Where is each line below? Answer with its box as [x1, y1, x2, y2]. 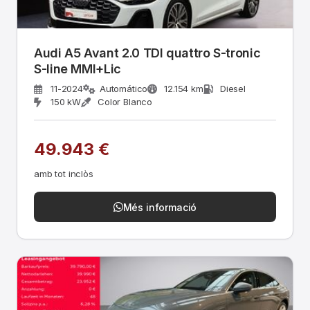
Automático [99, 83, 148, 94]
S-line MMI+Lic [34, 62, 121, 76]
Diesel [219, 83, 246, 94]
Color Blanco [98, 96, 153, 107]
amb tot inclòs [34, 168, 93, 179]
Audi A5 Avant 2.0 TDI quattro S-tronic [34, 46, 261, 60]
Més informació [122, 201, 197, 213]
